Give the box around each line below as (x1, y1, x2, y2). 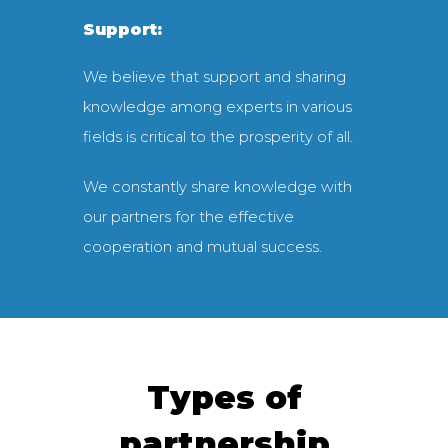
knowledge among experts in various (82, 98, 352, 117)
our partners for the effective (82, 208, 294, 227)
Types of (146, 378, 302, 418)
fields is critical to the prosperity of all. (82, 128, 353, 147)
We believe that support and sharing (82, 68, 346, 87)
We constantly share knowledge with (82, 178, 352, 197)
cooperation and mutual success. (82, 238, 322, 257)
